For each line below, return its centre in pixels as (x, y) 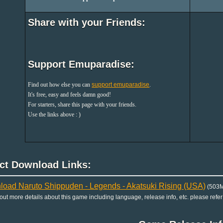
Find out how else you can (60, 85)
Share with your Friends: (87, 22)
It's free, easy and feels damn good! (70, 95)
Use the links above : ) (55, 115)
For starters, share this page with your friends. (82, 105)
